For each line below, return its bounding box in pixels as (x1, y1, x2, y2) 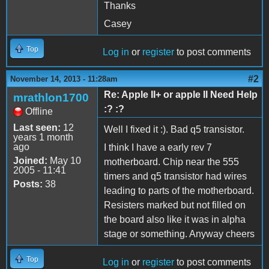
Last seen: (13, 122, 61, 133)
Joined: (13, 155, 47, 166)
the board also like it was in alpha (104, 214, 246, 225)
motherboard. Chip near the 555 (104, 156, 239, 167)
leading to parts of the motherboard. (104, 185, 254, 196)
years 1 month (13, 131, 73, 142)
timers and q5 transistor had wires (104, 171, 247, 181)
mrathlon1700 (13, 91, 89, 104)
